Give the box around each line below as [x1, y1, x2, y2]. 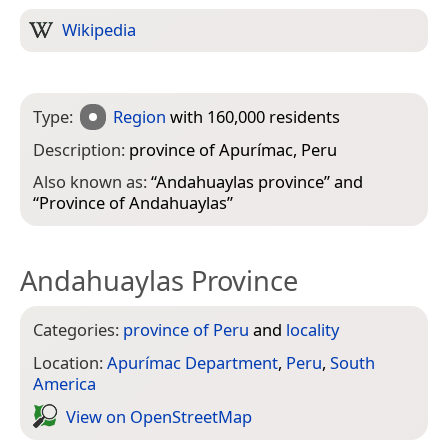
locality [286, 318, 339, 342]
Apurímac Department [107, 351, 278, 375]
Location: [33, 351, 107, 375]
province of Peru [123, 318, 249, 342]
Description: [33, 137, 129, 161]
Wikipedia [62, 18, 136, 41]
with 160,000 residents [166, 105, 341, 128]
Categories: [33, 318, 123, 342]
